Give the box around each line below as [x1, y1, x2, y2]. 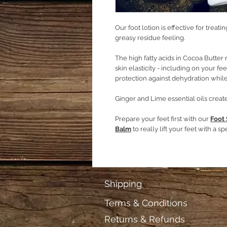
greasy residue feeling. [115, 34, 186, 42]
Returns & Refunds [104, 214, 185, 224]
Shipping [104, 178, 142, 189]
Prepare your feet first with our [115, 115, 210, 123]
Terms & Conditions [104, 198, 187, 208]
